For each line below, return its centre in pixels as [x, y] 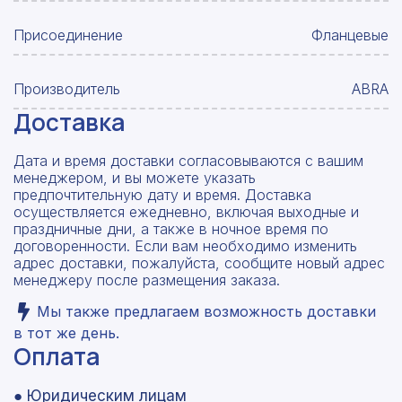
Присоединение [68, 35]
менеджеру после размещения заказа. [147, 280]
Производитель [67, 88]
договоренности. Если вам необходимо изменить [185, 246]
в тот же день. [66, 333]
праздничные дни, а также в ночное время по [171, 229]
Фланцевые [350, 35]
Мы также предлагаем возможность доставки [204, 312]
